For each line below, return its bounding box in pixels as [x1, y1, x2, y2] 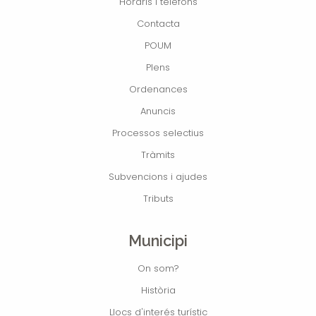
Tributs [142, 191, 174, 205]
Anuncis [140, 104, 176, 118]
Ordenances [128, 82, 188, 96]
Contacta [136, 16, 180, 30]
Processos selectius [112, 126, 204, 140]
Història [140, 283, 176, 297]
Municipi [128, 231, 188, 250]
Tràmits [141, 147, 175, 162]
